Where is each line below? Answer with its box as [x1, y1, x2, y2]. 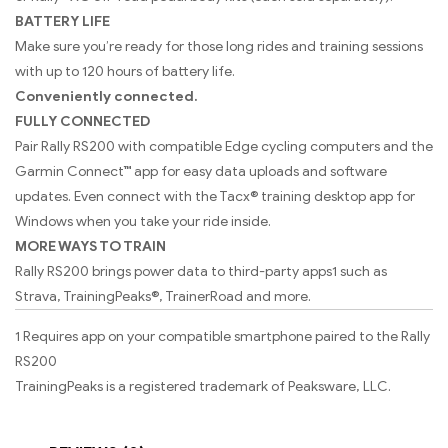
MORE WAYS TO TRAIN [15, 238, 166, 256]
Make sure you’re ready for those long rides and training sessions [15, 38, 423, 56]
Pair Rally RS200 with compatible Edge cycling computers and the [15, 138, 433, 156]
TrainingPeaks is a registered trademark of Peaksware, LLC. [15, 378, 391, 396]
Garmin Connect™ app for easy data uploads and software [15, 163, 387, 181]
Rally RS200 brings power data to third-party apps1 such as [15, 263, 387, 281]
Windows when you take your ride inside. [15, 213, 271, 231]
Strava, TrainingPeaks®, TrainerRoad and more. [15, 288, 311, 306]
